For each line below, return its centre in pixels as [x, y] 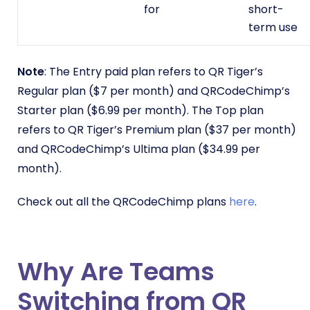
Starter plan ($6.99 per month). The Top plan [140, 111]
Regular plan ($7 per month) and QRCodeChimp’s [154, 91]
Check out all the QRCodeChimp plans [123, 202]
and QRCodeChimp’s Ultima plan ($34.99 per [139, 149]
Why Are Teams [116, 272]
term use [273, 28]
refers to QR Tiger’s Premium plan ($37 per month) [157, 130]
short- [266, 10]
